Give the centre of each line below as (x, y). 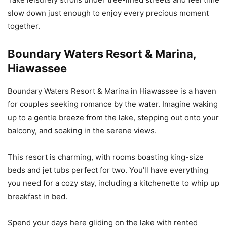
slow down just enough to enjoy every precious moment (108, 13)
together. (24, 26)
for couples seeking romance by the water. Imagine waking (113, 104)
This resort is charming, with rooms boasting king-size (106, 157)
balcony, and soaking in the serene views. (82, 130)
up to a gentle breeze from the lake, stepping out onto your (113, 117)
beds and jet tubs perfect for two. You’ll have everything (108, 170)
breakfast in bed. (37, 196)
